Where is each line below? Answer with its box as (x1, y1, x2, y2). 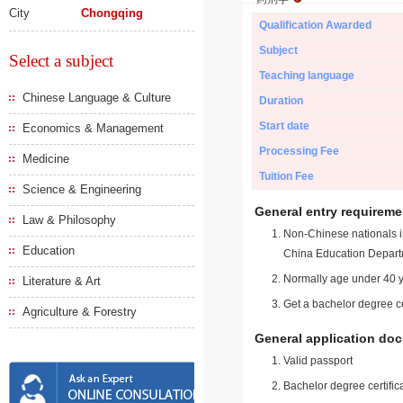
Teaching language (259, 69, 354, 82)
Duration (259, 94, 303, 107)
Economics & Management (22, 121, 164, 135)
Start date (259, 120, 309, 132)
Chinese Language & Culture (22, 91, 171, 104)
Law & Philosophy (22, 213, 116, 227)
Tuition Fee (259, 170, 314, 183)
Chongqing (81, 6, 144, 20)
